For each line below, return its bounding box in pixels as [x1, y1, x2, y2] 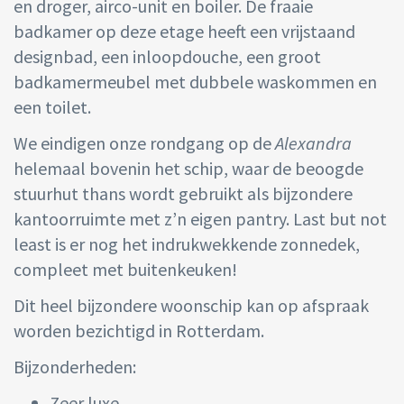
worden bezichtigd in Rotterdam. [14, 319, 264, 343]
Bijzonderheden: [14, 355, 136, 379]
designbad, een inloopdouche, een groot [14, 45, 321, 69]
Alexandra [275, 132, 352, 155]
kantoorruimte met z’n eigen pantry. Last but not [14, 207, 387, 231]
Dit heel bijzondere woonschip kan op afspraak [14, 294, 369, 317]
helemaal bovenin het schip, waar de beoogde [14, 157, 363, 180]
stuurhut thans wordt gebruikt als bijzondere [14, 182, 353, 206]
